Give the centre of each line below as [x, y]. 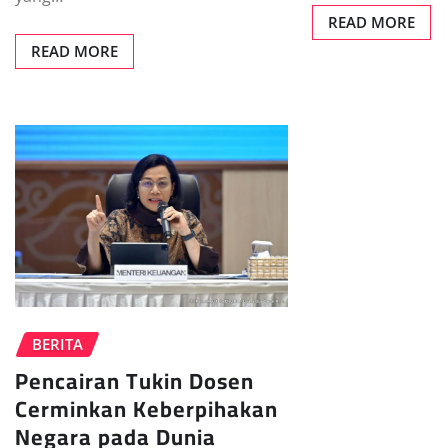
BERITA [57, 344]
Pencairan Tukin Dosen [134, 381]
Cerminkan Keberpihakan [146, 409]
